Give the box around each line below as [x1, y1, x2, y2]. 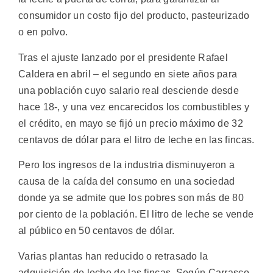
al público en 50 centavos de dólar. [18, 225, 175, 236]
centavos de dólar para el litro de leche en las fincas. [18, 134, 255, 145]
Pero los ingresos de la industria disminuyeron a [18, 160, 235, 171]
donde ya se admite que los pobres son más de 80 [18, 193, 244, 204]
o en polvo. [18, 27, 68, 38]
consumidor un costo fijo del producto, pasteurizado [18, 10, 250, 21]
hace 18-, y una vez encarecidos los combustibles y [18, 101, 249, 112]
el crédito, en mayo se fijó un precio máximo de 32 [18, 118, 243, 129]
